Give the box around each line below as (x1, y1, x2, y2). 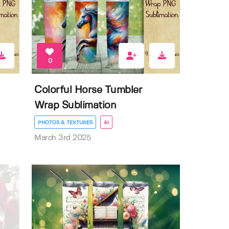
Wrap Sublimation (34, 100, 117, 110)
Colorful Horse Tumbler (34, 85, 143, 95)
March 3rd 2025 (34, 134, 91, 142)
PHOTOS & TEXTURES (38, 120, 93, 125)
